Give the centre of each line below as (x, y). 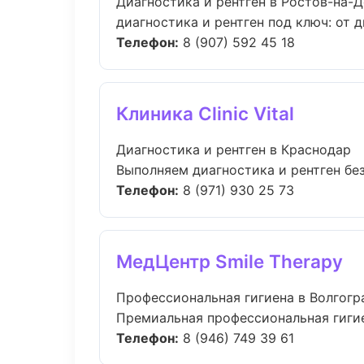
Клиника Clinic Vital (205, 113)
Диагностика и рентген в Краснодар (234, 149)
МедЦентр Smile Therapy (230, 261)
